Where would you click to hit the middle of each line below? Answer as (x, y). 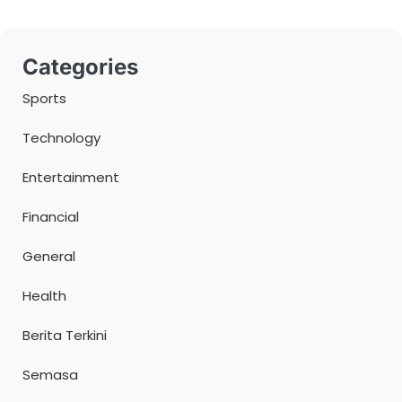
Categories (80, 66)
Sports (44, 98)
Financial (51, 216)
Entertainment (71, 177)
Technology (61, 137)
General (49, 256)
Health (44, 295)
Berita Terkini (65, 335)
